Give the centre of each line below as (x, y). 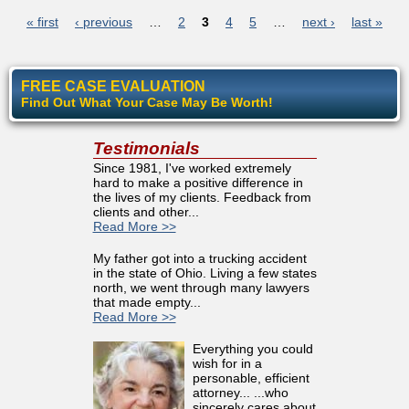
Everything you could (252, 348)
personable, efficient (251, 378)
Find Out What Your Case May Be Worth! (147, 102)
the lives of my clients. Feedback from (202, 197)
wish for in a (227, 363)
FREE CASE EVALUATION (113, 86)
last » (367, 21)
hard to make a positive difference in (198, 182)
